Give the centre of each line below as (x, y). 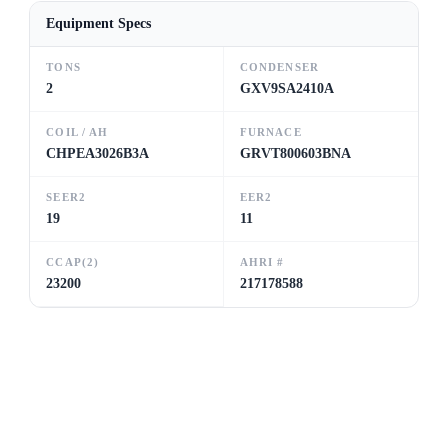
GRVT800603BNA (295, 153)
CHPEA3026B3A (98, 153)
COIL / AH (77, 132)
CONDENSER (279, 67)
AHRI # (262, 262)
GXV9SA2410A (286, 88)
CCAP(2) (73, 262)
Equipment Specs (99, 23)
